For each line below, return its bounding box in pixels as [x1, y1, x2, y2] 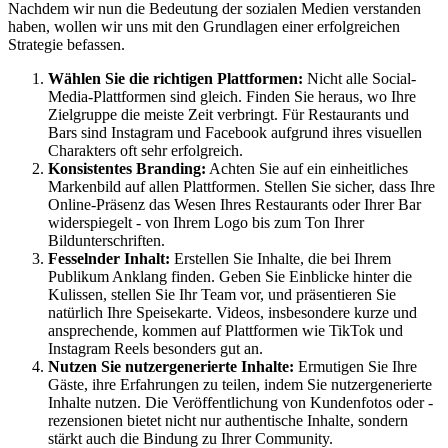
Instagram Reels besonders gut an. [48, 340, 263, 358]
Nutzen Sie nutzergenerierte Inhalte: [48, 358, 298, 376]
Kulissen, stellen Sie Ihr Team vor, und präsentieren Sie [48, 286, 396, 304]
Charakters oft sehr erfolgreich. [48, 142, 243, 160]
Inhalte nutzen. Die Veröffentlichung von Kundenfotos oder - [48, 394, 433, 412]
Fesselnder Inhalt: [48, 250, 170, 268]
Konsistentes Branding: [48, 160, 206, 178]
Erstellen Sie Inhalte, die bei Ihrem [170, 250, 391, 268]
